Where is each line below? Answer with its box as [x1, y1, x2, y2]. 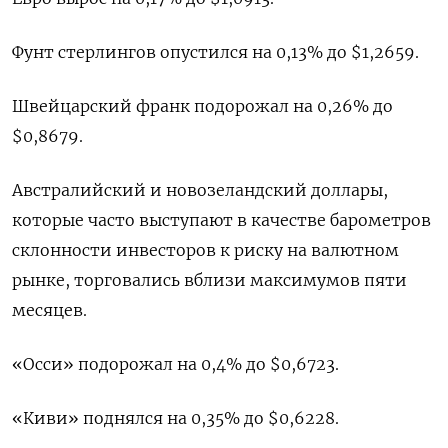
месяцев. [12, 300, 87, 321]
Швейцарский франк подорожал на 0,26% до [12, 96, 393, 117]
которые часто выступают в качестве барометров [12, 210, 431, 231]
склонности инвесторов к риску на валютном [12, 240, 399, 261]
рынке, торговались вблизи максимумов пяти [12, 270, 407, 291]
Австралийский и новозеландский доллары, [12, 180, 388, 201]
